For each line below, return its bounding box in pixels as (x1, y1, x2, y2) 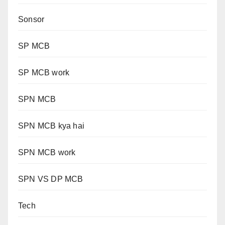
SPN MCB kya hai (18, 122, 84, 130)
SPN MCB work (18, 148, 76, 157)
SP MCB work (18, 68, 70, 77)
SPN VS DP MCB (18, 175, 83, 183)
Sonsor (18, 15, 45, 24)
